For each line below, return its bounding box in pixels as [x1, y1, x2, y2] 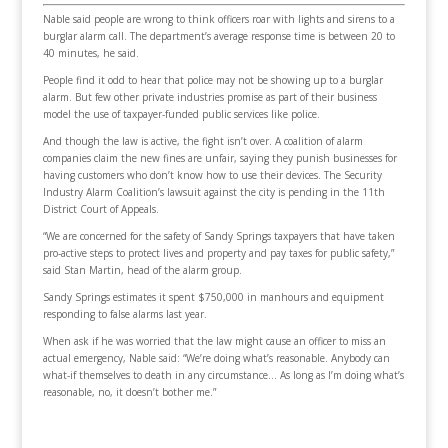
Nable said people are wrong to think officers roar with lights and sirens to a [42, 12, 395, 27]
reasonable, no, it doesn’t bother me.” [42, 385, 216, 400]
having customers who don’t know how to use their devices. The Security [42, 168, 382, 183]
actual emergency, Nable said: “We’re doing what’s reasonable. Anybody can [42, 351, 390, 366]
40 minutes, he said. [42, 46, 139, 61]
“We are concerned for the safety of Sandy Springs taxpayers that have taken [42, 229, 395, 244]
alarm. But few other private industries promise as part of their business [42, 90, 377, 105]
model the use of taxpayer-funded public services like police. [42, 107, 320, 122]
